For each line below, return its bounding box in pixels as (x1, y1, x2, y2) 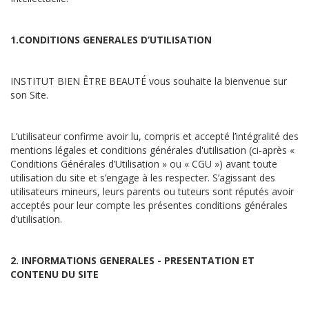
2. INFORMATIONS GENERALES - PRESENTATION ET (10, 254, 255, 267)
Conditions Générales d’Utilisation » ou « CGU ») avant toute (10, 157, 277, 170)
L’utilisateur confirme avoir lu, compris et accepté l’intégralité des (10, 130, 299, 143)
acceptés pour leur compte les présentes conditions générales (10, 199, 288, 212)
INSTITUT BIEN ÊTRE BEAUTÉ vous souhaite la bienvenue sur (10, 74, 287, 88)
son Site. (10, 88, 51, 101)
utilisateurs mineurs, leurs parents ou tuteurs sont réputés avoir (10, 185, 294, 198)
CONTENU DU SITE (10, 268, 99, 281)
